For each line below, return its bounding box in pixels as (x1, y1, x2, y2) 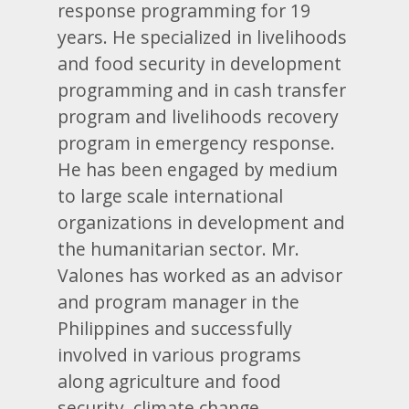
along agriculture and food (58, 368, 282, 393)
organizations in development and (58, 209, 346, 235)
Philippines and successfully (58, 315, 293, 341)
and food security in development (58, 50, 342, 76)
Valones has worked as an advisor (58, 262, 343, 288)
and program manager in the (58, 288, 300, 314)
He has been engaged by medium (58, 156, 339, 182)
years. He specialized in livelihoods (58, 24, 348, 49)
